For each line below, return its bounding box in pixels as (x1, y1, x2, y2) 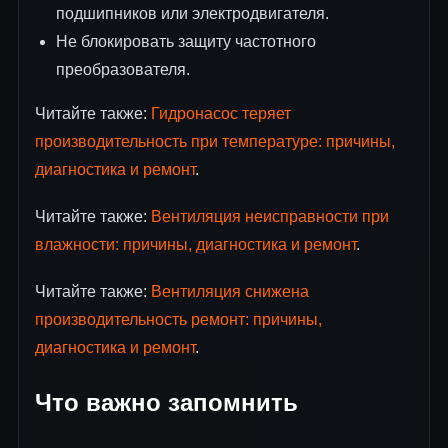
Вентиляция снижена (151, 283, 309, 301)
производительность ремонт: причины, (35, 311, 322, 329)
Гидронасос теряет (151, 104, 291, 122)
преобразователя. (55, 60, 190, 78)
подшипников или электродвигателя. (55, 4, 329, 22)
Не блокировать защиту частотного (55, 32, 316, 50)
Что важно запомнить (35, 389, 298, 417)
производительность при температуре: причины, (35, 132, 395, 150)
